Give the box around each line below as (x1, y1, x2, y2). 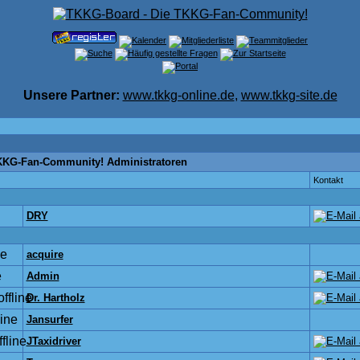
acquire (26, 248, 63, 260)
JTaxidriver (26, 335, 81, 347)
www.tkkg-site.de (240, 88, 337, 102)
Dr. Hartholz (26, 292, 85, 304)
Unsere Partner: (22, 88, 120, 102)
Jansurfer (26, 313, 73, 325)
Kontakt (313, 175, 343, 185)
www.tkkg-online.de (122, 88, 235, 102)
